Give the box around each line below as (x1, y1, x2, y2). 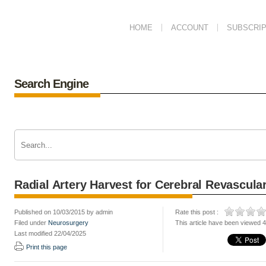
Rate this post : (175, 208, 218, 216)
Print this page (26, 243, 67, 251)
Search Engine (14, 77, 88, 90)
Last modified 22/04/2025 (14, 230, 86, 237)
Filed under (14, 219, 48, 226)
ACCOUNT (171, 23, 208, 32)
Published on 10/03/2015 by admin (14, 208, 113, 216)
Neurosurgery (48, 219, 88, 226)
